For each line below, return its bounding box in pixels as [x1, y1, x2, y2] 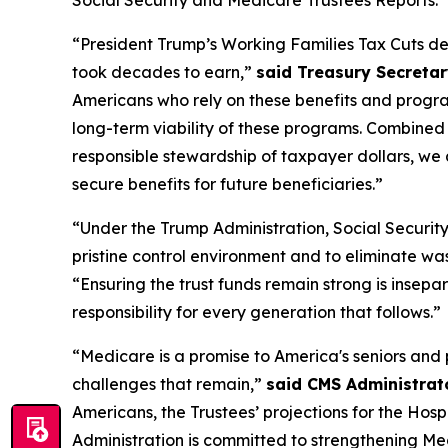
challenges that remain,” [72, 374, 266, 395]
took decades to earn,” [72, 62, 256, 83]
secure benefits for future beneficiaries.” [72, 174, 383, 195]
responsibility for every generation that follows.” [72, 302, 441, 323]
